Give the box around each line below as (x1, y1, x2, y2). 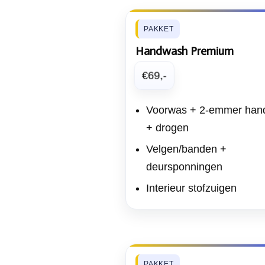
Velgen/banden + (146, 143, 227, 155)
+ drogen (146, 122, 189, 134)
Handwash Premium (135, 44, 234, 58)
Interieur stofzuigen (146, 182, 237, 194)
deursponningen (146, 161, 222, 173)
